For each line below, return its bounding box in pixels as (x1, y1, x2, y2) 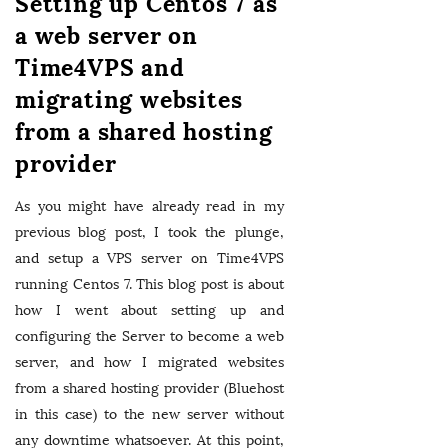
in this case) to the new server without (15, 406, 284, 423)
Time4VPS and (15, 53, 185, 82)
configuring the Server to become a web (15, 328, 284, 345)
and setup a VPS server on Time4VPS (15, 250, 284, 267)
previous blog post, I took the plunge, (15, 224, 284, 241)
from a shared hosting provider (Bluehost (15, 380, 284, 397)
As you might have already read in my (15, 198, 284, 215)
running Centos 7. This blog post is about (15, 276, 284, 293)
